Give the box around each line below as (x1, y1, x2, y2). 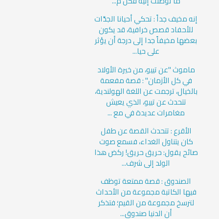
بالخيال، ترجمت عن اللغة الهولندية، (94, 84, 197, 98)
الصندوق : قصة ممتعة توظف (101, 174, 192, 189)
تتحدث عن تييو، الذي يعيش (106, 94, 186, 109)
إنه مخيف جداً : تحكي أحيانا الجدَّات (94, 12, 198, 26)
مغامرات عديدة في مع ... (107, 105, 185, 120)
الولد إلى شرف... (122, 155, 171, 170)
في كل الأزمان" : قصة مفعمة (100, 73, 192, 88)
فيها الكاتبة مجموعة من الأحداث (95, 185, 197, 199)
